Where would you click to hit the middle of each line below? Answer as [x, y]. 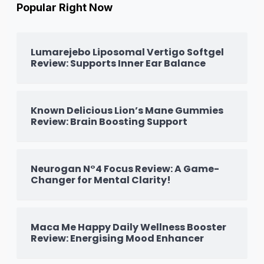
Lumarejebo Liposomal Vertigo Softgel [127, 52]
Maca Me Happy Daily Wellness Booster [128, 227]
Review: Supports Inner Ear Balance [118, 63]
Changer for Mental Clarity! [101, 180]
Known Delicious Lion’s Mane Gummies [127, 110]
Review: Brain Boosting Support [109, 121]
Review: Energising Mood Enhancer [117, 238]
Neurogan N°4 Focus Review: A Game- [125, 169]
